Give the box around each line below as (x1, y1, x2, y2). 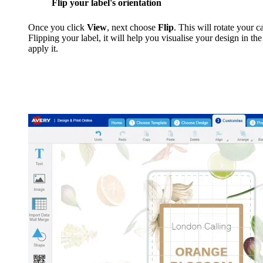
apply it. (28, 43, 58, 53)
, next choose (107, 22, 158, 32)
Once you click (28, 22, 87, 32)
